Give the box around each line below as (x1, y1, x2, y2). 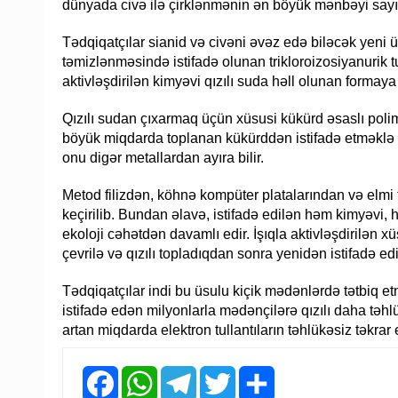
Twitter (235, 365, 276, 381)
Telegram (196, 365, 251, 381)
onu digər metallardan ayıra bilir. (62, 150, 264, 166)
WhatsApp (157, 365, 218, 381)
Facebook (118, 365, 176, 381)
